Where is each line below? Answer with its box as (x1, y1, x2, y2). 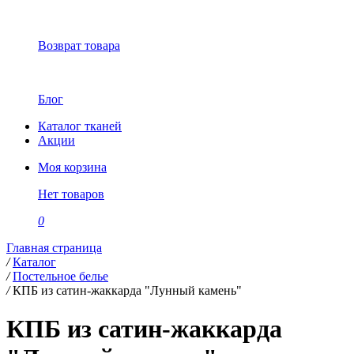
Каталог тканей (38, 119, 122, 133)
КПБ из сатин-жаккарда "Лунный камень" (13, 284, 242, 297)
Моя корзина (38, 160, 107, 174)
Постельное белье (13, 269, 108, 283)
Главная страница (6, 241, 102, 254)
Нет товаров (38, 187, 104, 201)
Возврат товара (38, 39, 120, 52)
